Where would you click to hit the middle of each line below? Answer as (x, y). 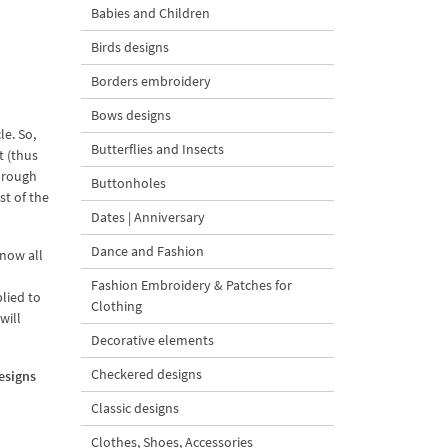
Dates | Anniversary (148, 217)
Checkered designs (146, 374)
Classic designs (135, 408)
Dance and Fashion (147, 251)
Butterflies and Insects (157, 149)
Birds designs (130, 47)
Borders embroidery (151, 81)
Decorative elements (152, 340)
